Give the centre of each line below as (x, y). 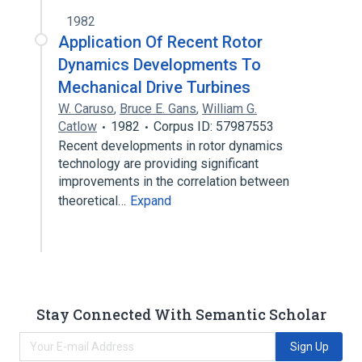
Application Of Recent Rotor (160, 42)
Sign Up (309, 346)
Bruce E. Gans (158, 109)
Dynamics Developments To (160, 65)
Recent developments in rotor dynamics (170, 146)
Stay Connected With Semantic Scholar (181, 314)
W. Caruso (86, 109)
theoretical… (94, 201)
